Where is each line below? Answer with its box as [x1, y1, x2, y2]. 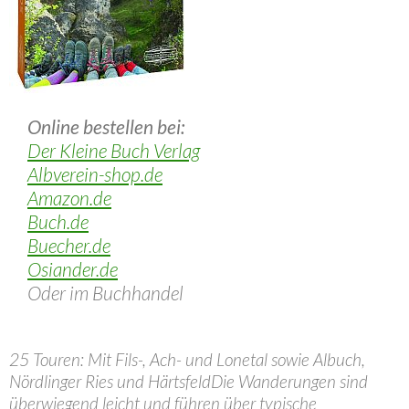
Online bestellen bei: [27, 115, 184, 138]
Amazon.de [27, 186, 111, 209]
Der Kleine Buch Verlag [27, 139, 200, 162]
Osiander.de [27, 257, 118, 280]
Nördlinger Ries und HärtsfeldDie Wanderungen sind [9, 371, 368, 392]
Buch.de [27, 210, 89, 233]
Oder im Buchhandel [27, 281, 184, 304]
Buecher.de [27, 234, 110, 257]
